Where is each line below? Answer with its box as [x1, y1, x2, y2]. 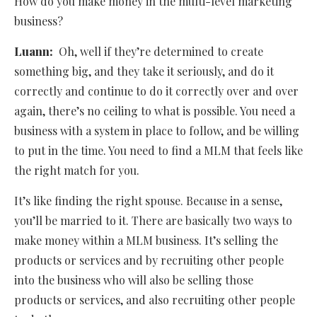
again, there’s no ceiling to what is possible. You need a [14, 103, 295, 119]
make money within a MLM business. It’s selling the [14, 233, 278, 248]
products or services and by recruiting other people [14, 253, 284, 268]
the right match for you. [14, 163, 139, 178]
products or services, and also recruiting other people [14, 292, 295, 308]
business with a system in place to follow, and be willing [14, 123, 299, 139]
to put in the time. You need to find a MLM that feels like [14, 143, 303, 158]
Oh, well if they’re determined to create [59, 44, 263, 59]
